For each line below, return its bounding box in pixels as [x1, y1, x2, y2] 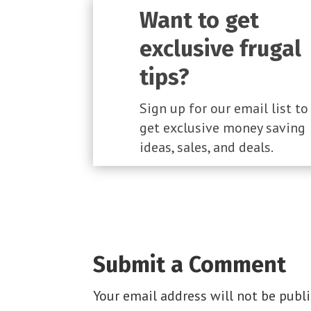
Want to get [139, 6, 259, 33]
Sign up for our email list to [139, 99, 308, 117]
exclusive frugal [139, 35, 301, 62]
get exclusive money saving [139, 118, 305, 137]
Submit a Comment [93, 251, 287, 278]
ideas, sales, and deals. [139, 137, 274, 156]
